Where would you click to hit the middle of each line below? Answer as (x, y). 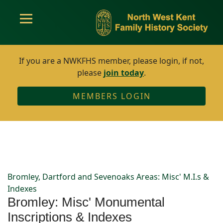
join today (124, 73)
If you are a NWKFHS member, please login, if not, (111, 61)
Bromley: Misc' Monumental (86, 202)
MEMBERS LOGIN (111, 96)
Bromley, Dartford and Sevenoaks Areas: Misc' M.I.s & (108, 177)
